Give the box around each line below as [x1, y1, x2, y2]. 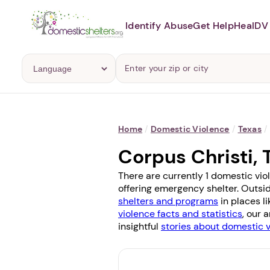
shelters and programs [118, 195, 218, 207]
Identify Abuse [125, 19, 193, 32]
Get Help [193, 19, 234, 32]
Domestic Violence [150, 124, 230, 134]
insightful [118, 220, 161, 233]
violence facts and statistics [118, 207, 242, 220]
